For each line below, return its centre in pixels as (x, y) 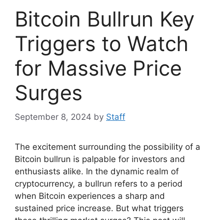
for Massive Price (98, 68)
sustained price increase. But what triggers (99, 208)
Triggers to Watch (102, 44)
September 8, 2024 (53, 117)
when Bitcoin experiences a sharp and (90, 196)
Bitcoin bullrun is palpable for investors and (100, 159)
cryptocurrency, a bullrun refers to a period (99, 183)
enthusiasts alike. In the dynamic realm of (97, 171)
